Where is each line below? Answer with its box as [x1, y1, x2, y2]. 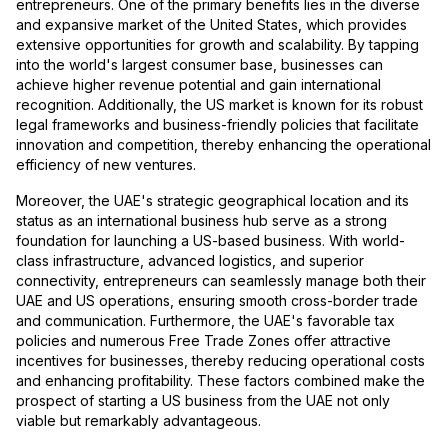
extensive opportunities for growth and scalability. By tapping [16, 36, 419, 54]
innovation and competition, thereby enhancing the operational [16, 136, 431, 154]
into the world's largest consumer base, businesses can [16, 56, 383, 74]
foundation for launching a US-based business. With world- [16, 232, 405, 250]
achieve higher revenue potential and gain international [16, 76, 381, 94]
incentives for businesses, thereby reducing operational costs [16, 352, 425, 370]
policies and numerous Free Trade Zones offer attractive [16, 332, 391, 350]
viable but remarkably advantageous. [16, 412, 261, 430]
